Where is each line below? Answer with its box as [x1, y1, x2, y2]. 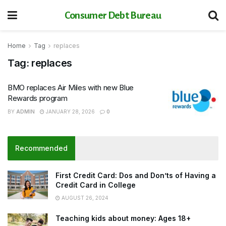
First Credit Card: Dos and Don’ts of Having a [55, 171, 216, 180]
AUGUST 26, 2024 [60, 194, 108, 201]
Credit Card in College [55, 180, 136, 189]
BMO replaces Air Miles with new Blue [8, 83, 134, 92]
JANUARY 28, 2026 [44, 108, 95, 115]
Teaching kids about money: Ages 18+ [55, 213, 191, 222]
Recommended [15, 143, 68, 152]
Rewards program [8, 93, 68, 103]
